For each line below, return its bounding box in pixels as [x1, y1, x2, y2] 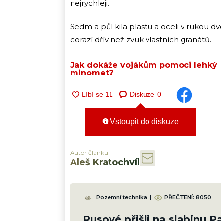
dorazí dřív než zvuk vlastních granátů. [70, 35, 211, 44]
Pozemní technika [96, 194, 147, 201]
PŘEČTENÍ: [164, 194, 196, 201]
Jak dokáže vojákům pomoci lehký [70, 60, 217, 70]
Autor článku [70, 148, 108, 156]
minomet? [70, 68, 113, 77]
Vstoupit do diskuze [108, 117, 179, 126]
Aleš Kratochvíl [70, 156, 140, 168]
